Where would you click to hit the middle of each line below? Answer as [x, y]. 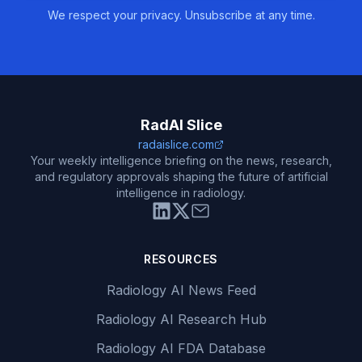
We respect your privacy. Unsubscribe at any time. [181, 15]
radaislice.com [176, 144]
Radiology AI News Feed [181, 290]
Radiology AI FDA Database [181, 348]
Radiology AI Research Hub [181, 319]
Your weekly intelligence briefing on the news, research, [181, 160]
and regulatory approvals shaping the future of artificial [181, 177]
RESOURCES [181, 259]
